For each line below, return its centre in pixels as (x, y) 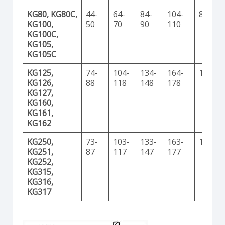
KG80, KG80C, (52, 14)
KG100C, (43, 34)
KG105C (42, 54)
